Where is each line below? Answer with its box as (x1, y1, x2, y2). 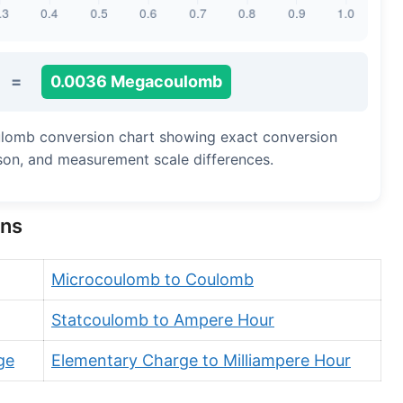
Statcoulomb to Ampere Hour (51, 310, 274, 329)
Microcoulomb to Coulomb (51, 270, 254, 289)
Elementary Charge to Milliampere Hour (51, 351, 351, 370)
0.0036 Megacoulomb (49, 72, 222, 91)
